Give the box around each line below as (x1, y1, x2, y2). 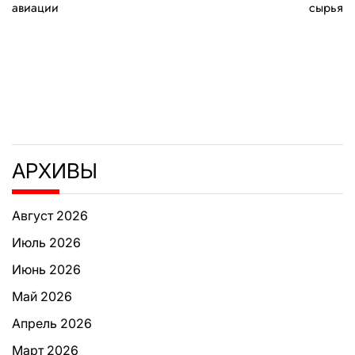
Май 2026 (12, 288, 72, 304)
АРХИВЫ (12, 158, 97, 183)
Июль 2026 (12, 234, 81, 250)
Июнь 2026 (12, 261, 81, 277)
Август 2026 (12, 207, 88, 223)
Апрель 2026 (12, 315, 92, 331)
